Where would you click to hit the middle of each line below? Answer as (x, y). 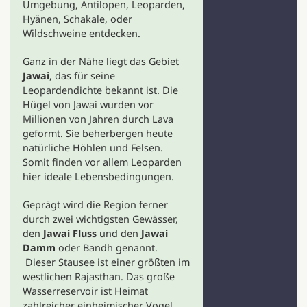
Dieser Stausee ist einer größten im (106, 262)
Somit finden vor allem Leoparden (102, 162)
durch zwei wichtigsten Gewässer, (100, 219)
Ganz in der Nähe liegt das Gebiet (100, 61)
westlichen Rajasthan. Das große (98, 277)
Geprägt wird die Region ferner (95, 205)
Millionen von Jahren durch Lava (98, 119)
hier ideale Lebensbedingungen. (98, 176)
